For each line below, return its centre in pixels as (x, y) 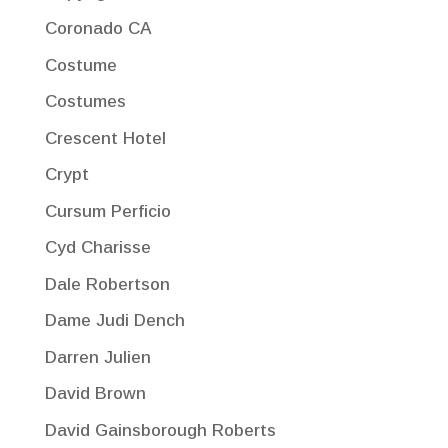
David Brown (95, 394)
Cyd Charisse (97, 248)
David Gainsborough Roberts (160, 430)
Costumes (85, 102)
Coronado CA (98, 29)
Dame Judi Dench (114, 321)
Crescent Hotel (105, 138)
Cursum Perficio (107, 211)
